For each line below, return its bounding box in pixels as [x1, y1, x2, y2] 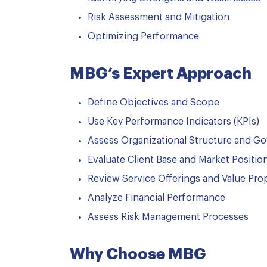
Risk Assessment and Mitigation [88, 13, 229, 22]
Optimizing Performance [88, 32, 199, 41]
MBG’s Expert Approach [70, 66, 252, 82]
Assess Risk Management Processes [88, 212, 249, 222]
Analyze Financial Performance [88, 193, 225, 203]
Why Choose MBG [70, 247, 206, 262]
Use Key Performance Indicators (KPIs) [88, 117, 259, 126]
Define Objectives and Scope [88, 98, 219, 107]
